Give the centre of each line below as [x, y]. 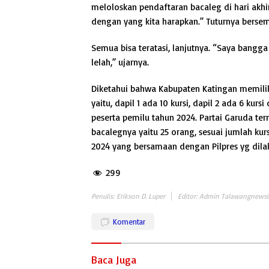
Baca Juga [114, 260]
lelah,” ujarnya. [120, 62]
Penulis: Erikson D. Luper [128, 196]
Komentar [129, 222]
